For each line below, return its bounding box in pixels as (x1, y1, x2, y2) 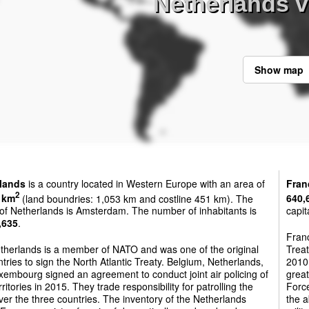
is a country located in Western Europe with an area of (26, 176, 265, 190)
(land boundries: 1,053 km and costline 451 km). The (19, 191, 253, 206)
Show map (254, 63, 303, 77)
